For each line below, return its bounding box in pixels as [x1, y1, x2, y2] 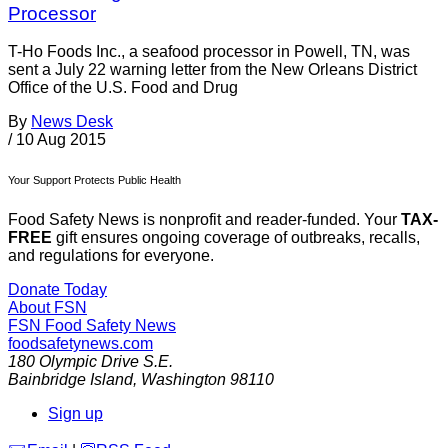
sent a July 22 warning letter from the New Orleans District [8, 61, 417, 79]
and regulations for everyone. [8, 247, 214, 265]
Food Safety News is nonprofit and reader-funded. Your [8, 211, 401, 229]
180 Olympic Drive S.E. [8, 353, 173, 371]
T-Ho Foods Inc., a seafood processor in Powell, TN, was [8, 43, 410, 61]
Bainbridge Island [8, 371, 133, 389]
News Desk [31, 113, 113, 131]
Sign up [48, 405, 103, 423]
